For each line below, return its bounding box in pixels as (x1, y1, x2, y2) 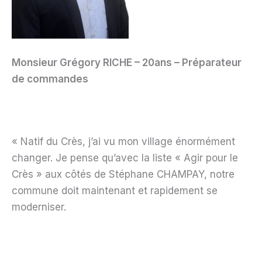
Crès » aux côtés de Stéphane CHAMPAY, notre (12, 168, 235, 181)
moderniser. (12, 201, 66, 213)
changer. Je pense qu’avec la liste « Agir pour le (12, 152, 238, 164)
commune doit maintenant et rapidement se (12, 185, 218, 197)
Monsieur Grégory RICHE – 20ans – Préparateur (12, 57, 242, 69)
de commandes (12, 73, 88, 85)
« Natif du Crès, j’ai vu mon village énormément (12, 136, 235, 148)
